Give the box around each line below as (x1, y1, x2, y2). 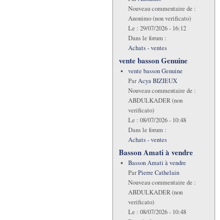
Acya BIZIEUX (137, 76, 177, 85)
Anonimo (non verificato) (128, 14, 191, 23)
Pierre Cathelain (137, 168, 179, 177)
